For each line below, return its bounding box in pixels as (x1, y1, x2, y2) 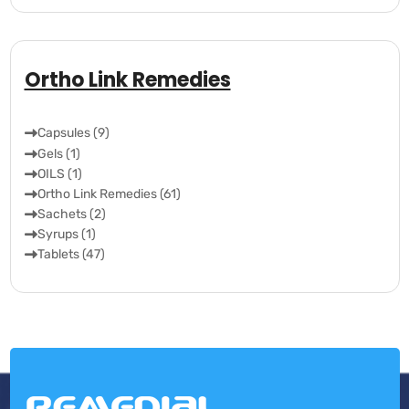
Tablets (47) (37, 246, 105, 263)
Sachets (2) (37, 206, 106, 223)
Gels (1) (37, 146, 80, 163)
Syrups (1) (37, 226, 96, 243)
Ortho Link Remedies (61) (37, 186, 181, 203)
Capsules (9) (37, 125, 110, 142)
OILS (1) (37, 166, 82, 183)
